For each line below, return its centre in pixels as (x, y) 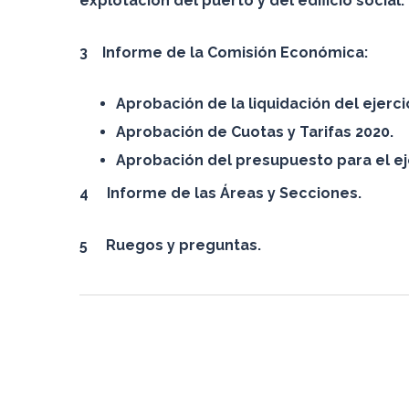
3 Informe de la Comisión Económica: (224, 52)
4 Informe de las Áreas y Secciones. (220, 193)
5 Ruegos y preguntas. (170, 245)
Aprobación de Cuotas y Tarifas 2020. (255, 132)
